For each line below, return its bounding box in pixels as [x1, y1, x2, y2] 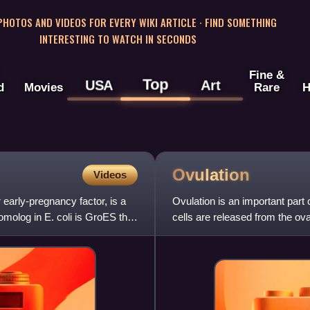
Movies [24, 80, 63, 95]
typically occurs [172, 227, 243, 239]
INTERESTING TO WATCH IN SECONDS [39, 30, 197, 46]
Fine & [248, 68, 284, 82]
